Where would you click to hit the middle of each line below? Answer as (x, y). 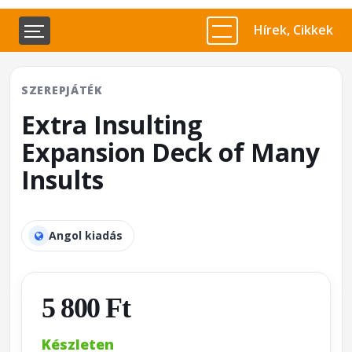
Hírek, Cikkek (294, 30)
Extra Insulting (112, 125)
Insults (62, 180)
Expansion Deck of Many (170, 152)
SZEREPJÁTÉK (62, 90)
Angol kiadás (86, 235)
